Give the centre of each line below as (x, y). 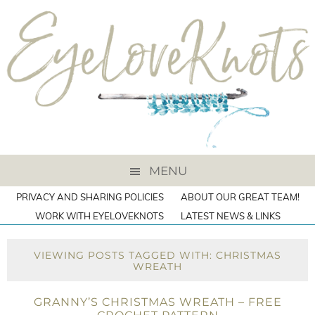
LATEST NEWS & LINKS (230, 216)
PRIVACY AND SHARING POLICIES (90, 197)
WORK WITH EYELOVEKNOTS (99, 216)
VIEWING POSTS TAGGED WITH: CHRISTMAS (157, 255)
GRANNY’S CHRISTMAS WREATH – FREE (157, 302)
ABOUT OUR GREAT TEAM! (240, 197)
